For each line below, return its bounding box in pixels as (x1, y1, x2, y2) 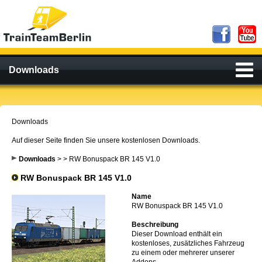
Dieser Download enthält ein (132, 230, 222, 238)
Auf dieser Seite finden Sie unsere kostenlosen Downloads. (12, 136, 200, 144)
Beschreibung (132, 220, 178, 229)
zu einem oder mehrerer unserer (132, 249, 235, 257)
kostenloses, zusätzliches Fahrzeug (132, 239, 244, 247)
